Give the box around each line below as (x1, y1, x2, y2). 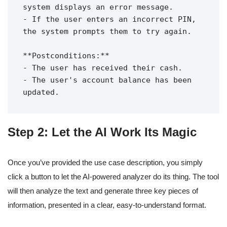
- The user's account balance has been (23, 75, 192, 85)
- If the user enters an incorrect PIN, (23, 15, 196, 24)
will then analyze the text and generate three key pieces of (8, 186, 198, 196)
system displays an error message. (23, 3, 173, 12)
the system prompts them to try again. (23, 27, 192, 36)
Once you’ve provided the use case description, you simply (8, 158, 203, 167)
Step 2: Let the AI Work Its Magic (8, 125, 197, 139)
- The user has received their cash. (23, 63, 182, 73)
